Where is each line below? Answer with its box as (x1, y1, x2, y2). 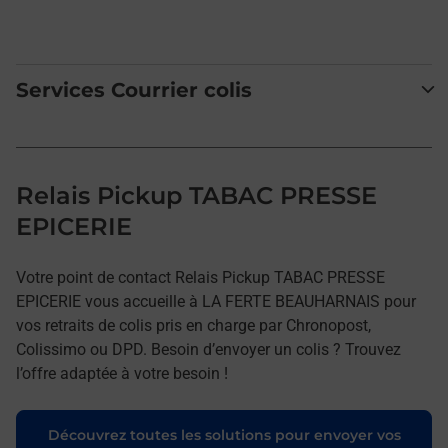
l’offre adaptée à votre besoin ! (16, 363, 228, 383)
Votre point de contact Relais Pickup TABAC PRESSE (16, 267, 385, 287)
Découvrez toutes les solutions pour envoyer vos (47, 425, 401, 444)
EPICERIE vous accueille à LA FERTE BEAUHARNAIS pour (16, 291, 416, 311)
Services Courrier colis (16, 77, 252, 102)
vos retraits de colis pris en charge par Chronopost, (16, 315, 371, 335)
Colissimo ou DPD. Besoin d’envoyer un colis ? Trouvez (16, 339, 401, 359)
